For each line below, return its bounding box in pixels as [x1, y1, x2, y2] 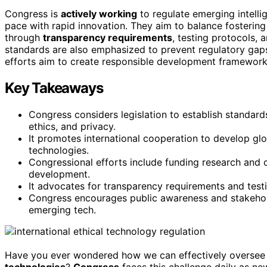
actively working [61, 7, 137, 20]
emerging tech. [29, 203, 96, 216]
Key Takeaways [5, 79, 103, 97]
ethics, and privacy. [29, 120, 116, 132]
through [5, 31, 43, 44]
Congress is [5, 7, 61, 20]
